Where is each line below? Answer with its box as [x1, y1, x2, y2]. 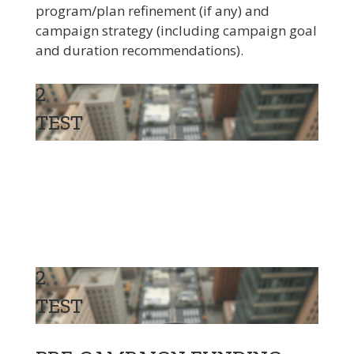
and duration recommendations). [35, 41, 243, 60]
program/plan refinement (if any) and [35, 2, 269, 21]
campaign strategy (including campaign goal [35, 21, 317, 40]
